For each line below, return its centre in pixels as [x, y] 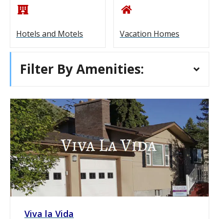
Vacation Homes [150, 33]
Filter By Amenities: [82, 69]
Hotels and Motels [50, 33]
